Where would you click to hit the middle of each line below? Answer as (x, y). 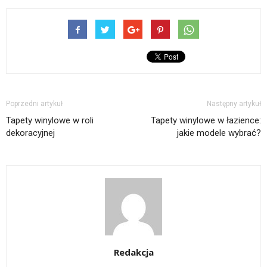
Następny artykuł (234, 103)
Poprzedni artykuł (34, 103)
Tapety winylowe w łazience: (206, 120)
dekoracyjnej (30, 133)
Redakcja (133, 252)
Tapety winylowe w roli (50, 120)
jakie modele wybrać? (219, 133)
